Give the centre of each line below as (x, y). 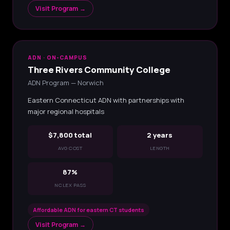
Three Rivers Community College (99, 69)
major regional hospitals (66, 111)
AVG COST (70, 148)
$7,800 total (70, 135)
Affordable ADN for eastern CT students (88, 209)
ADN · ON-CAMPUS (57, 57)
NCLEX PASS (70, 185)
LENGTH (160, 148)
